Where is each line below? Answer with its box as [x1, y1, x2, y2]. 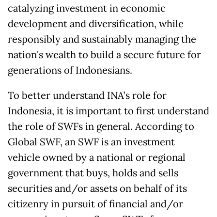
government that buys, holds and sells [8, 166, 178, 179]
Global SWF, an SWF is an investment [8, 135, 175, 148]
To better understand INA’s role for [8, 89, 167, 102]
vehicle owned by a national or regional [8, 151, 186, 164]
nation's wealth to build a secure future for [8, 48, 201, 61]
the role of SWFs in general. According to [8, 120, 194, 133]
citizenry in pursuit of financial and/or [8, 197, 183, 210]
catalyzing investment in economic [8, 1, 166, 15]
